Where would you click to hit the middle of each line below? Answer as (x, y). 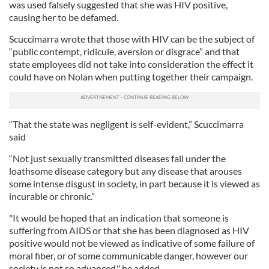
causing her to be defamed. (64, 17)
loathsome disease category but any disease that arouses (125, 171)
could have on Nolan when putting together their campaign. (131, 77)
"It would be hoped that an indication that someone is (119, 218)
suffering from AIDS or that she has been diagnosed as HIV (129, 230)
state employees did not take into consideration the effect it (131, 64)
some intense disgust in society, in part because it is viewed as (134, 183)
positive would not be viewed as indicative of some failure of (132, 243)
